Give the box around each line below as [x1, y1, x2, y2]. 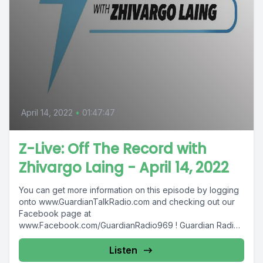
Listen [109, 244, 137, 256]
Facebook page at [19, 208, 91, 218]
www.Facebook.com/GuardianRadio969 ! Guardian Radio [19, 220, 180, 230]
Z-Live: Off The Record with [19, 139, 207, 159]
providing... [19, 232, 61, 242]
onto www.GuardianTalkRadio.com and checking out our [19, 197, 235, 207]
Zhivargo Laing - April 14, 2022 [19, 158, 229, 177]
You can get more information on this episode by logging [19, 185, 239, 195]
